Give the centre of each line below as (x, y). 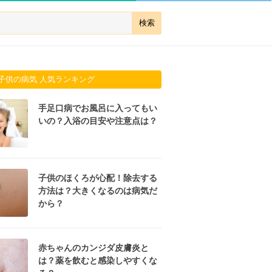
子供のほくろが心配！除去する (98, 178)
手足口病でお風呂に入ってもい (98, 108)
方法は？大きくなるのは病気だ (98, 191)
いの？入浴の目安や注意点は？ (98, 121)
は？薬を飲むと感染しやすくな (98, 260)
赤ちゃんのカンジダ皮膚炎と (93, 248)
